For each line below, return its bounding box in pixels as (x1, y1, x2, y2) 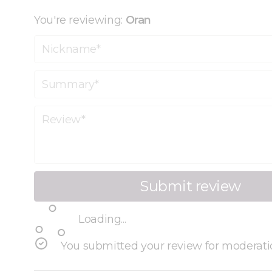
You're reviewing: (34, 13, 126, 27)
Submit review (140, 177, 241, 195)
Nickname (33, 35, 89, 49)
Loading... (78, 212, 126, 226)
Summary (33, 70, 86, 84)
